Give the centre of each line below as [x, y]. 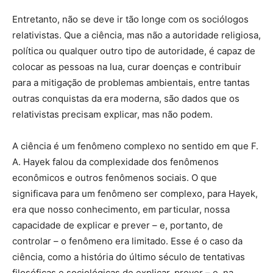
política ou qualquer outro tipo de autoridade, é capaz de [134, 51]
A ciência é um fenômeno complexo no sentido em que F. [135, 146]
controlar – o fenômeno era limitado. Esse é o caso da [127, 241]
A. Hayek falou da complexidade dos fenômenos [115, 162]
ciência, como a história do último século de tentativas [129, 257]
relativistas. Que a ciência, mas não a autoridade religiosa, [136, 35]
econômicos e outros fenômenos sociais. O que [115, 178]
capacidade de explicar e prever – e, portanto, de [118, 225]
